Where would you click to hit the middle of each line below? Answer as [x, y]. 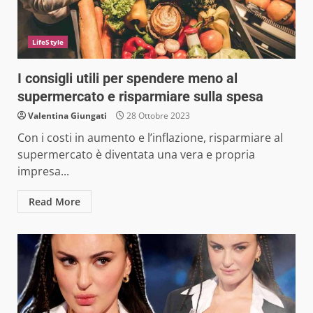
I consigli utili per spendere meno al [128, 78]
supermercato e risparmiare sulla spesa [140, 96]
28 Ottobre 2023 [157, 115]
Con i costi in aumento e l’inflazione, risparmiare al [150, 137]
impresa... [43, 171]
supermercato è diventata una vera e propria [136, 154]
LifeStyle [48, 42]
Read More [54, 201]
